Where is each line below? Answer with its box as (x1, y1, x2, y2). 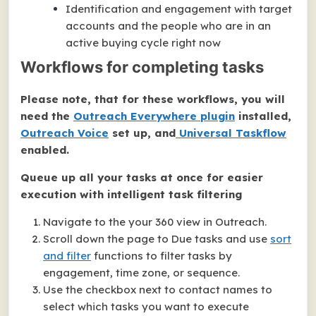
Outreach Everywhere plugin (73, 109, 235, 123)
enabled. (20, 143, 69, 157)
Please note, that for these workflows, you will (20, 92, 285, 106)
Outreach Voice (20, 126, 109, 140)
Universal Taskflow (176, 126, 286, 140)
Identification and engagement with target (66, 2, 292, 16)
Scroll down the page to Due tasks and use (43, 232, 270, 245)
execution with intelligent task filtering (20, 188, 242, 201)
